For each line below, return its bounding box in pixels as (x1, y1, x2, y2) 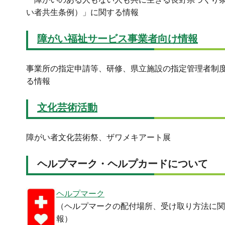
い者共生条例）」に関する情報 (26, 8, 139, 17)
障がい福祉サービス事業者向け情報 (37, 33, 198, 44)
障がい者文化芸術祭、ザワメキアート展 (26, 133, 171, 142)
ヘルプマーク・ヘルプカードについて (37, 158, 208, 169)
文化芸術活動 (37, 101, 97, 113)
